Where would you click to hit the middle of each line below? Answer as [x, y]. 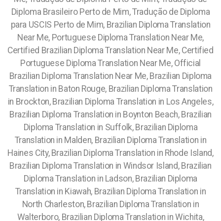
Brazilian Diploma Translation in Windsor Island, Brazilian [110, 166]
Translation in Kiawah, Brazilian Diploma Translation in [110, 191]
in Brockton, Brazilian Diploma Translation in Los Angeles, [110, 102]
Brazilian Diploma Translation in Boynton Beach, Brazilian [110, 114]
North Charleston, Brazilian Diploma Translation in [110, 204]
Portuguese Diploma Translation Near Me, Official [110, 63]
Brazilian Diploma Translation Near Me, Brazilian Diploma [110, 76]
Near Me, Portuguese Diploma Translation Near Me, [110, 37]
